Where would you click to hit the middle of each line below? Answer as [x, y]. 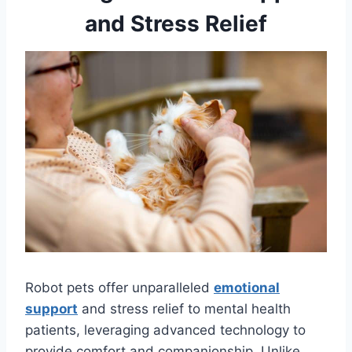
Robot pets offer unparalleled [119, 288]
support [51, 309]
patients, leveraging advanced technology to [165, 330]
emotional [247, 288]
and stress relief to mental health [184, 309]
